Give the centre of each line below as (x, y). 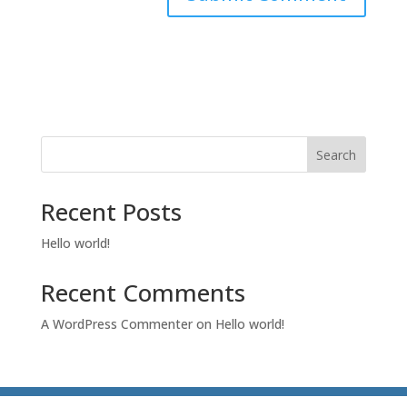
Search (337, 154)
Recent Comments (143, 293)
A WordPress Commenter (116, 324)
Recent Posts (111, 212)
